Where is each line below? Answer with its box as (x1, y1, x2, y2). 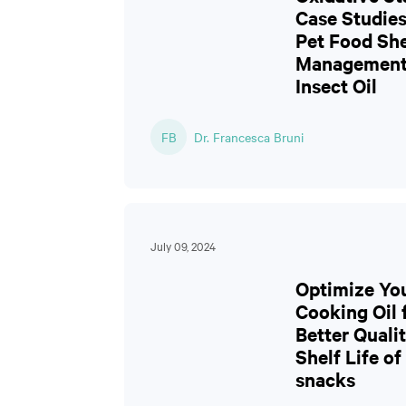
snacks (295, 366, 355, 391)
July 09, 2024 (150, 237, 216, 254)
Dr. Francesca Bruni (194, 128, 304, 146)
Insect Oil (295, 72, 377, 98)
